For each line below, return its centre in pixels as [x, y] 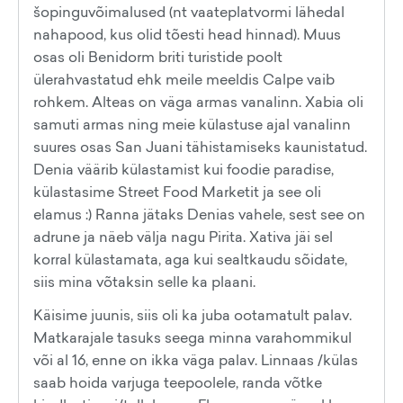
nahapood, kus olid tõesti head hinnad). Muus [187, 34]
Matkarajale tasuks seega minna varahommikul [193, 337]
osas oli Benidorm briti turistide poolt [158, 57]
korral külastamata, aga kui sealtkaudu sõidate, [190, 259]
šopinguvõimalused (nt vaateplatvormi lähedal [189, 12]
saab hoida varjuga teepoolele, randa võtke [178, 382]
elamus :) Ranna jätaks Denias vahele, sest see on [199, 214]
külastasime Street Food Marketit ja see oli [177, 192]
